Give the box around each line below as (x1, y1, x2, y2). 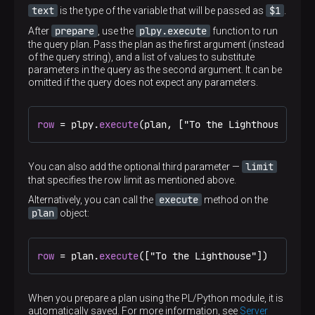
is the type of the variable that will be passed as (58, 5, 266, 16)
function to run (210, 25, 278, 37)
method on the (202, 194, 268, 205)
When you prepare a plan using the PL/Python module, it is (28, 292, 283, 304)
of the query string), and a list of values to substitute (28, 51, 255, 63)
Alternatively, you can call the (28, 194, 155, 205)
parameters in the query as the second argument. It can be (28, 64, 282, 75)
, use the (98, 25, 136, 37)
